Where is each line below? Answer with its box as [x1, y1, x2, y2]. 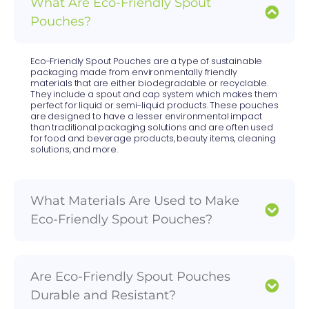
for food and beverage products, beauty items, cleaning [30, 132, 276, 145]
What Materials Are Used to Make [30, 192, 239, 208]
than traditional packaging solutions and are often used [30, 121, 273, 134]
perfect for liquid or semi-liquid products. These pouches [30, 99, 279, 112]
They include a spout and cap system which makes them [30, 88, 278, 101]
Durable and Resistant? [30, 287, 176, 303]
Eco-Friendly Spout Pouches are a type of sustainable [30, 55, 263, 68]
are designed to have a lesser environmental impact [30, 110, 262, 123]
